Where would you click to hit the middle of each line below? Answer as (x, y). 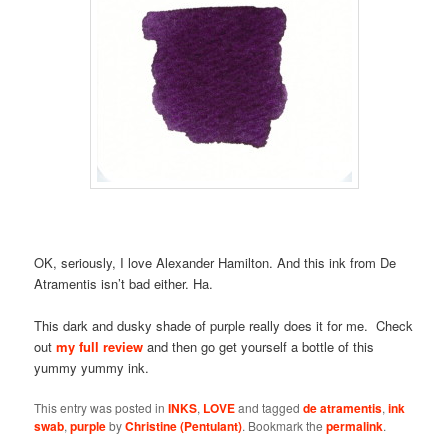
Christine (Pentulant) (184, 426)
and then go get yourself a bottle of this (259, 347)
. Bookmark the (284, 426)
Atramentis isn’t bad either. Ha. (124, 284)
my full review (100, 347)
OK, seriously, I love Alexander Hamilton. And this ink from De (215, 263)
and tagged (269, 408)
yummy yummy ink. (92, 368)
